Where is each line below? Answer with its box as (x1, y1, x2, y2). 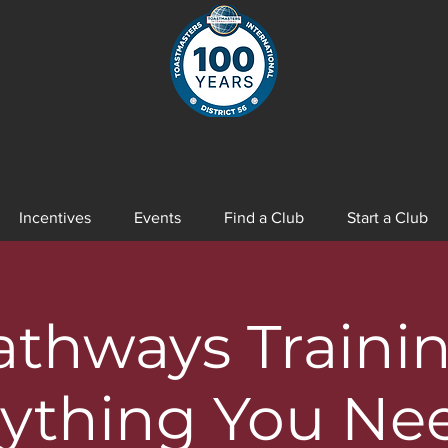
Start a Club (347, 209, 428, 226)
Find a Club (224, 209, 304, 226)
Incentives (19, 209, 91, 226)
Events (134, 209, 181, 226)
